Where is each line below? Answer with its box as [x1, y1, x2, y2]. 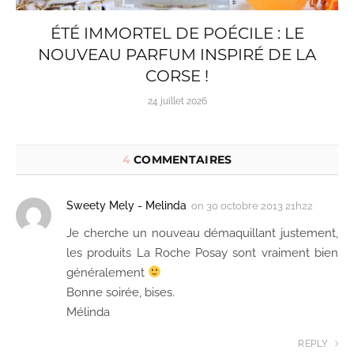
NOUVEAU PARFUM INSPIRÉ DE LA [38, 44, 316, 64]
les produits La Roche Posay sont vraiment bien [66, 245, 338, 260]
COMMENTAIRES [130, 152, 232, 167]
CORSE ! [145, 66, 209, 85]
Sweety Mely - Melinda [66, 198, 186, 212]
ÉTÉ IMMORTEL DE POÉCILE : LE [50, 23, 304, 43]
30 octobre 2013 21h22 [206, 199, 313, 212]
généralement [66, 265, 148, 280]
